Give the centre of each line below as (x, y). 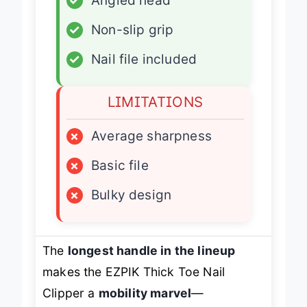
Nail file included (144, 72)
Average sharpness (151, 149)
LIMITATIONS (155, 114)
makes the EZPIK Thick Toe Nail (134, 284)
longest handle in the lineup (151, 263)
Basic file (120, 178)
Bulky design (132, 208)
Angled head (131, 13)
